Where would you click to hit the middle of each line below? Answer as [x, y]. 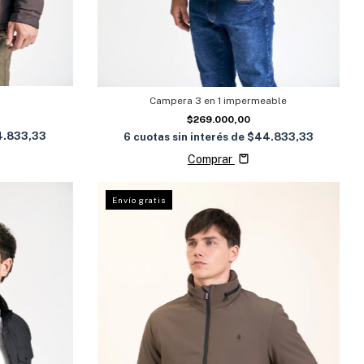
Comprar [210, 159]
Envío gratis [139, 199]
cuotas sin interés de [190, 136]
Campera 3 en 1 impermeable [219, 100]
